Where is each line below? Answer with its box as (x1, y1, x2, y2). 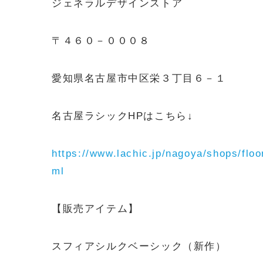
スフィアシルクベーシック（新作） (52, 241, 227, 252)
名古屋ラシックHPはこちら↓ (52, 110, 194, 122)
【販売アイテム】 (52, 203, 139, 214)
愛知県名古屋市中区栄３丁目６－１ (52, 73, 227, 84)
